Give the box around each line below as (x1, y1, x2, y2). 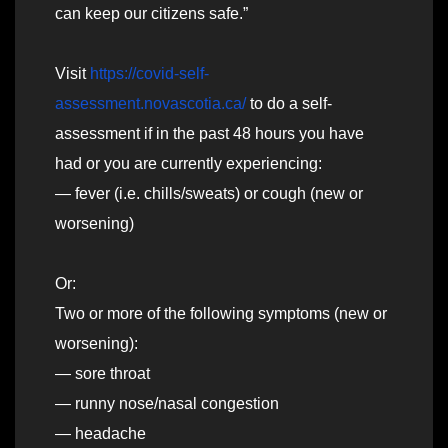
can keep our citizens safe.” (55, 5, 248, 23)
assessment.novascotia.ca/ (55, 95, 246, 113)
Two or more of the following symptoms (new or (55, 305, 387, 323)
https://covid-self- (90, 65, 209, 83)
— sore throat (55, 365, 150, 383)
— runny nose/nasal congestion (55, 395, 279, 413)
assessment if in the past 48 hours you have (55, 125, 364, 143)
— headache (55, 425, 146, 443)
